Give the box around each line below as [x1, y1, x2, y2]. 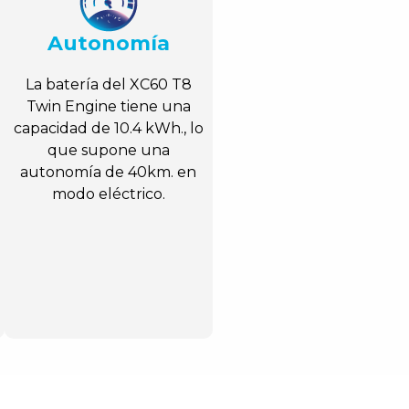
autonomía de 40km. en [20, 163, 197, 182]
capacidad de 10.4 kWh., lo [13, 120, 204, 138]
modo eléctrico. [51, 185, 165, 204]
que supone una [47, 142, 170, 160]
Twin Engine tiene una [26, 98, 191, 116]
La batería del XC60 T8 [25, 76, 192, 94]
